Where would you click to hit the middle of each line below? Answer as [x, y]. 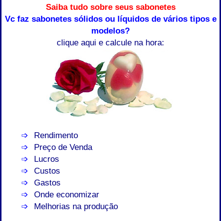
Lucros [47, 159]
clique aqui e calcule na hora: [110, 43]
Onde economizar [67, 194]
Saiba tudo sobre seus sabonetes [110, 7]
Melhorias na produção [76, 206]
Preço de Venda [63, 147]
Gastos [48, 182]
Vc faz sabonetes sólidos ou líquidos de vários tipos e [110, 19]
